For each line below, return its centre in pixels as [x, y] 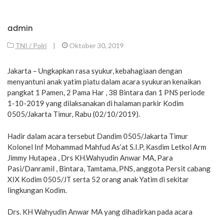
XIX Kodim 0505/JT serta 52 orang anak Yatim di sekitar [98, 179]
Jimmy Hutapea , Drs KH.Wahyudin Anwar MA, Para [90, 157]
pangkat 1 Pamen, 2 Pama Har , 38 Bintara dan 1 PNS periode [106, 92]
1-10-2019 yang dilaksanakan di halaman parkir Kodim [96, 103]
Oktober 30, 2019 [96, 45]
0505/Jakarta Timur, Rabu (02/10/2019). [74, 114]
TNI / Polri [31, 45]
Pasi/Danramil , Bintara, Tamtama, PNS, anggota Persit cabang [109, 168]
